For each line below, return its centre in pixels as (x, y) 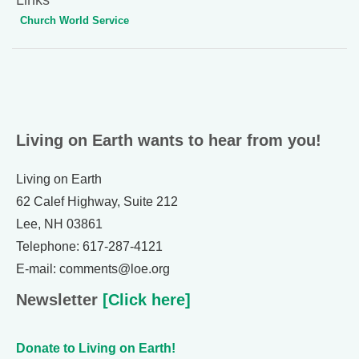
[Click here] (144, 299)
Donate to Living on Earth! (96, 348)
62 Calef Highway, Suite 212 (97, 201)
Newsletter (57, 299)
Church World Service (75, 20)
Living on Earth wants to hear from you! (169, 140)
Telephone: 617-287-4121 (89, 246)
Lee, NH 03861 (59, 224)
